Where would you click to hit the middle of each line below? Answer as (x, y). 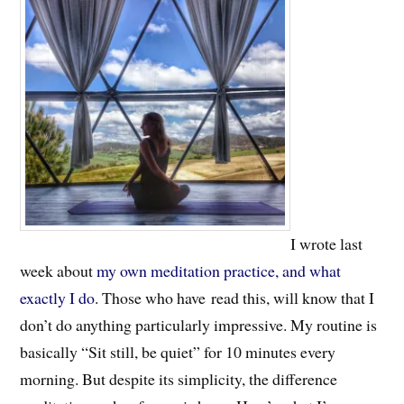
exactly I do (58, 298)
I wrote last (327, 244)
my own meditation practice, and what (217, 271)
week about (57, 271)
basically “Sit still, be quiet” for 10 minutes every (178, 352)
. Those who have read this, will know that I (235, 298)
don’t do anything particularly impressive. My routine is (199, 325)
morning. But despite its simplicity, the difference (179, 379)
